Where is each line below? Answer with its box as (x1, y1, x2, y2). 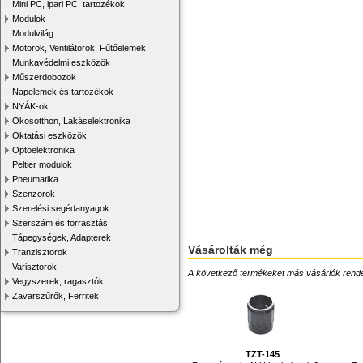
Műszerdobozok (12, 72, 76, 82)
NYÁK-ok (12, 101, 49, 111)
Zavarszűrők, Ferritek (12, 291, 99, 301)
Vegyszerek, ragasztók (12, 276, 104, 286)
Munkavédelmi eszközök (12, 58, 110, 67)
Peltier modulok (12, 160, 72, 169)
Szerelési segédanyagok (12, 203, 109, 213)
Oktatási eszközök (12, 130, 87, 140)
